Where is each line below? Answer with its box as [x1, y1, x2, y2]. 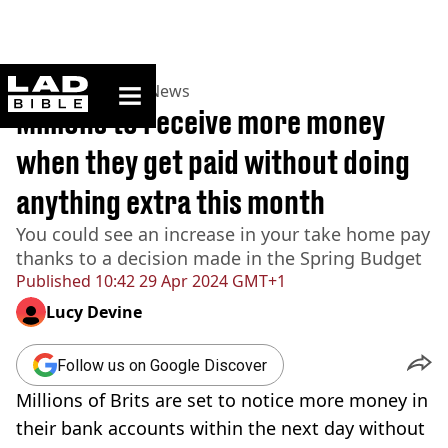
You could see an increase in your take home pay [16, 222, 430, 246]
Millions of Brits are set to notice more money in [16, 388, 428, 412]
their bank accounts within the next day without [16, 416, 425, 440]
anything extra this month [16, 183, 325, 221]
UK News [122, 80, 190, 102]
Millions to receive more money [16, 103, 385, 141]
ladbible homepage [87, 75, 207, 92]
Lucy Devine [46, 301, 142, 323]
